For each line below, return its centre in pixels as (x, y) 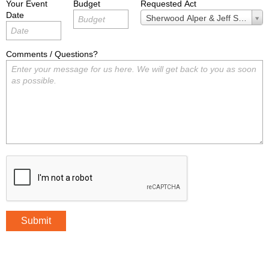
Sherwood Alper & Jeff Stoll (198, 18)
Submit (36, 221)
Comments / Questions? (52, 54)
